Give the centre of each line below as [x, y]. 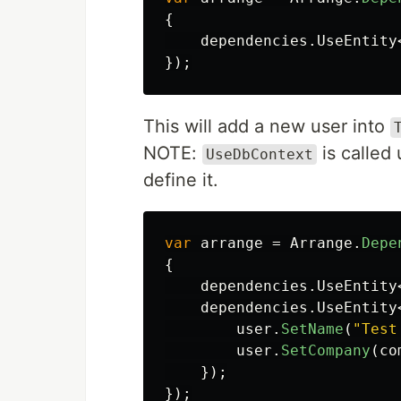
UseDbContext [260, 154]
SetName [312, 329]
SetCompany [326, 350]
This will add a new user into [267, 126]
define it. [181, 180]
